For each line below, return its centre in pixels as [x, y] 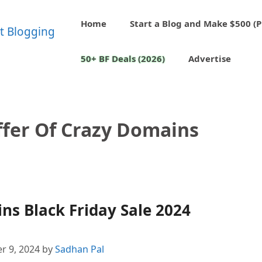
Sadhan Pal [79, 249]
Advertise [210, 58]
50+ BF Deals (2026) [123, 58]
